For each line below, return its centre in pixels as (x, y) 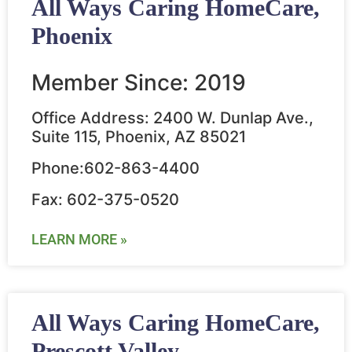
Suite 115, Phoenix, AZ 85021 (139, 137)
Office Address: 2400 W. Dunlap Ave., (172, 118)
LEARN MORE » (79, 240)
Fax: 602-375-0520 (105, 200)
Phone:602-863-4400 (115, 169)
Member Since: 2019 (139, 83)
